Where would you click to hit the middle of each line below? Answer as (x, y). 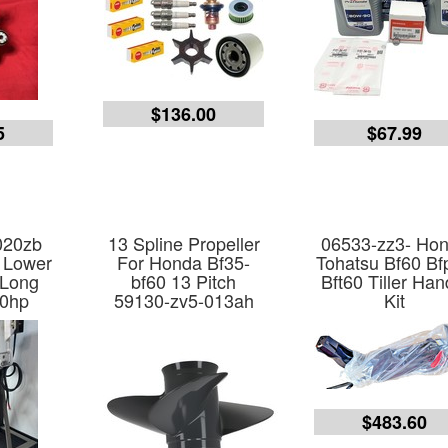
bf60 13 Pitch (184, 281)
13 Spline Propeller (183, 243)
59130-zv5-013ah (183, 300)
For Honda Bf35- (184, 262)
